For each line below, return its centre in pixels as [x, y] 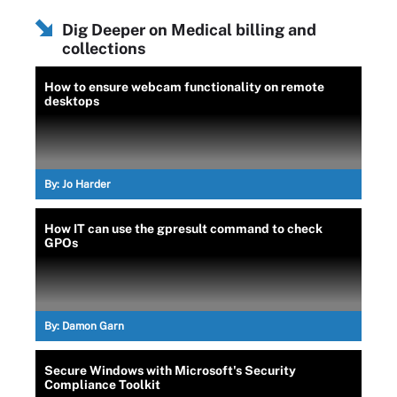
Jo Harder [86, 184]
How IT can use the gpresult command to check [183, 229]
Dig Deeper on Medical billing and [189, 30]
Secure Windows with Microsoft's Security [170, 370]
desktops [72, 101]
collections [104, 48]
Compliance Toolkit [102, 385]
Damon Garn [93, 326]
